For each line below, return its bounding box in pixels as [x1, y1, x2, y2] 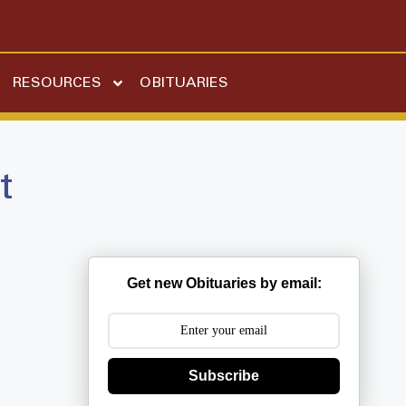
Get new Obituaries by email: [126, 275, 322, 292]
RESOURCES [13, 76, 102, 90]
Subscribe [188, 368, 260, 384]
